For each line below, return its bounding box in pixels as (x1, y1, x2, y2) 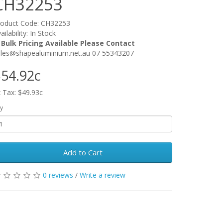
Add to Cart (63, 147, 103, 157)
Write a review (80, 170, 125, 180)
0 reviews (43, 170, 73, 180)
